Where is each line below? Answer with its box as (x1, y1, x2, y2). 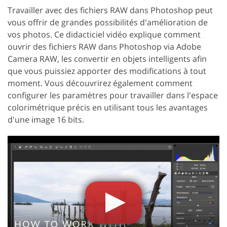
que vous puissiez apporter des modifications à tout (8, 65, 206, 77)
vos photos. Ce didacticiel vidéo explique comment (8, 28, 201, 40)
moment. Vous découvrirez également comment (8, 77, 193, 89)
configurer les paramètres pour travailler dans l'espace (8, 89, 218, 101)
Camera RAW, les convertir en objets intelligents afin (8, 53, 207, 64)
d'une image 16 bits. (8, 113, 84, 125)
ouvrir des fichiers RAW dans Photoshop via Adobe (8, 41, 201, 52)
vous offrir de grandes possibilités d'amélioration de (8, 16, 208, 28)
